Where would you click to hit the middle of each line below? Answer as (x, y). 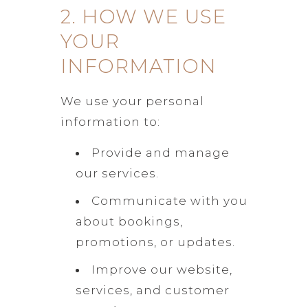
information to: (110, 121)
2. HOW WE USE (143, 16)
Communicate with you (169, 200)
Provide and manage (160, 152)
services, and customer (152, 290)
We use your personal (132, 101)
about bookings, (129, 221)
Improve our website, (162, 269)
